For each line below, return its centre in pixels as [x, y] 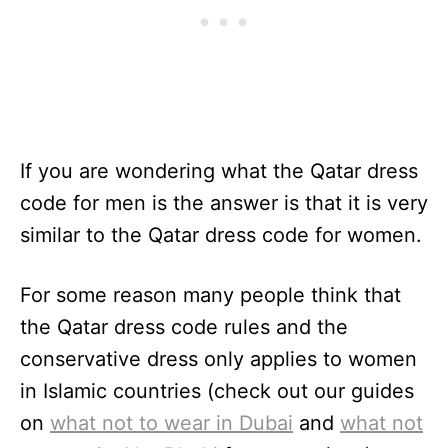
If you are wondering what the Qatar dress [219, 171]
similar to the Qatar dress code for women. [221, 235]
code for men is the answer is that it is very [224, 203]
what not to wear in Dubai [171, 423]
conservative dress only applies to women [218, 359]
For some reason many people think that [210, 295]
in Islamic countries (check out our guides [217, 391]
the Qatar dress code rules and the [184, 327]
